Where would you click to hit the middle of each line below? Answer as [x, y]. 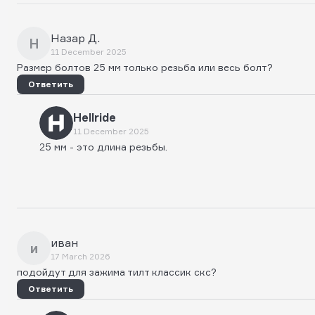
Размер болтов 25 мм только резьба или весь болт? [145, 67]
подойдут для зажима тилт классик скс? [117, 271]
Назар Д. [75, 38]
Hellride [95, 117]
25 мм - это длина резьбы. [103, 146]
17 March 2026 [80, 256]
